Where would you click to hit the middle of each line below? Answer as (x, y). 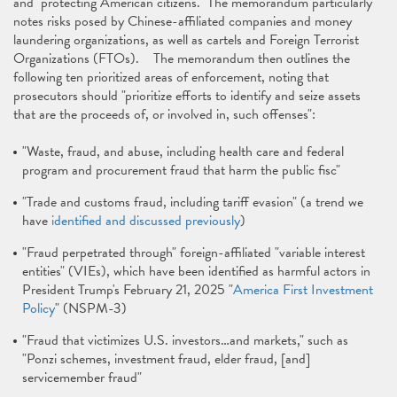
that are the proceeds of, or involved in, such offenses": (164, 114)
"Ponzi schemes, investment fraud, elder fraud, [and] (166, 359)
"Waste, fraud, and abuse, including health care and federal (183, 152)
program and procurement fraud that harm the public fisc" (181, 170)
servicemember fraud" (82, 378)
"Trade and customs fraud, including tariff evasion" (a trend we (193, 202)
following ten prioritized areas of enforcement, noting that (171, 77)
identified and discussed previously (146, 221)
